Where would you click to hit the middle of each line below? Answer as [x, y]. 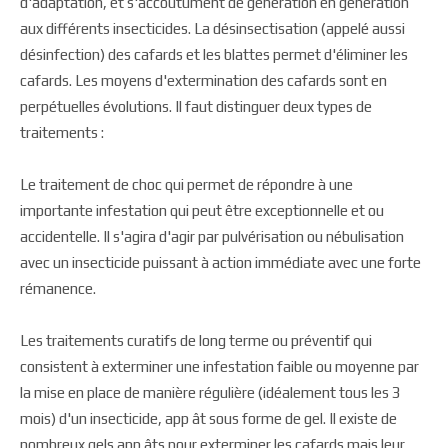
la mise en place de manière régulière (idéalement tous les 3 [210, 392]
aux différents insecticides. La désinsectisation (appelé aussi [212, 28]
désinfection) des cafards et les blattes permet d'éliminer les [214, 54]
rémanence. [58, 288]
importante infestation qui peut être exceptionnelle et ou [202, 210]
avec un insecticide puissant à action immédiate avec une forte [220, 262]
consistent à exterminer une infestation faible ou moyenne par [219, 366]
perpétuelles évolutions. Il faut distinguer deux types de [196, 106]
